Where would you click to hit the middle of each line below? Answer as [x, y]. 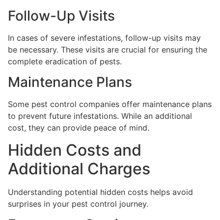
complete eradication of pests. [65, 61]
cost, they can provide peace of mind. [79, 128]
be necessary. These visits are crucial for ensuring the [108, 49]
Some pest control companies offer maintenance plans [110, 104]
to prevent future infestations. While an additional [100, 116]
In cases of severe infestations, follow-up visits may [104, 38]
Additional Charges [79, 168]
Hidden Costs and [75, 150]
